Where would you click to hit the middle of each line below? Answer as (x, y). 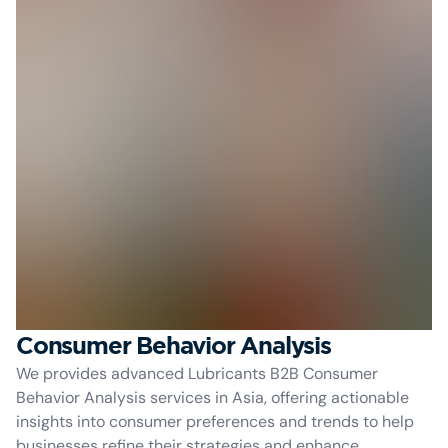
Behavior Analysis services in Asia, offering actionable (212, 397)
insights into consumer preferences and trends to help (215, 421)
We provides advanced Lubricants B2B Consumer (197, 373)
